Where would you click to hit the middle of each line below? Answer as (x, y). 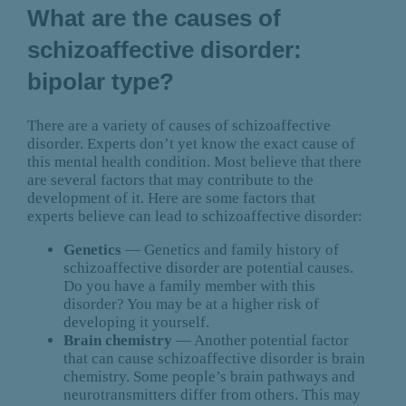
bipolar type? (100, 82)
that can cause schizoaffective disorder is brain (214, 359)
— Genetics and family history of (230, 250)
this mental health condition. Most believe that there (194, 162)
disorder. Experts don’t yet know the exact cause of (191, 144)
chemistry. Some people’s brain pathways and (209, 377)
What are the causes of (154, 19)
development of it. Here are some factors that (171, 198)
